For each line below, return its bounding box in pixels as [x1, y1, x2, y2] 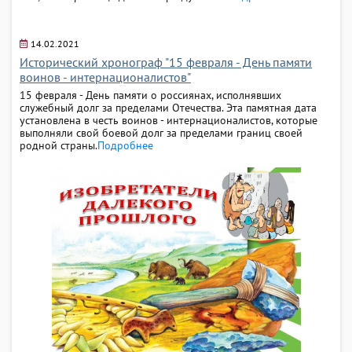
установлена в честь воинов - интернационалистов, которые [20, 112, 317, 127]
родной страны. [20, 137, 97, 152]
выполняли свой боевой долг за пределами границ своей [20, 125, 302, 140]
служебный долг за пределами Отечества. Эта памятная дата [20, 100, 317, 115]
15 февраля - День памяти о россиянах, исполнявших [20, 87, 281, 102]
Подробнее [97, 137, 153, 152]
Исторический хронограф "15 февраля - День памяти [20, 53, 312, 70]
